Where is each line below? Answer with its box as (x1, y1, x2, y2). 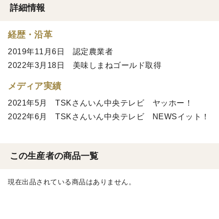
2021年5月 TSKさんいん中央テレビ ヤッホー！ (8, 99, 193, 107)
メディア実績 (8, 81, 61, 91)
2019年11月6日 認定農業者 (8, 47, 113, 56)
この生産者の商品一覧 (10, 151, 99, 161)
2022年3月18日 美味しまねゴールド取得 (8, 61, 161, 69)
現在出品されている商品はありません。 (8, 178, 135, 186)
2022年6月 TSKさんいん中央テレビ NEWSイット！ (8, 112, 210, 121)
